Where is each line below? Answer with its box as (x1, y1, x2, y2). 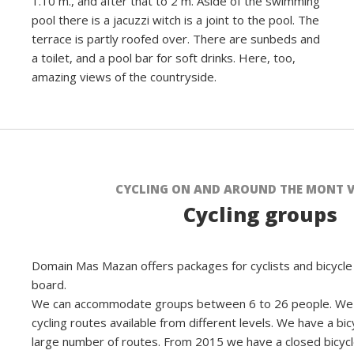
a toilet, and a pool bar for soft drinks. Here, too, (32, 50, 296, 66)
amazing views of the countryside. (32, 69, 217, 85)
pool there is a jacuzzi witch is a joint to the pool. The (32, 12, 319, 28)
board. (32, 277, 66, 293)
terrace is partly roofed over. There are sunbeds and (32, 31, 320, 47)
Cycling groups (183, 201, 337, 228)
